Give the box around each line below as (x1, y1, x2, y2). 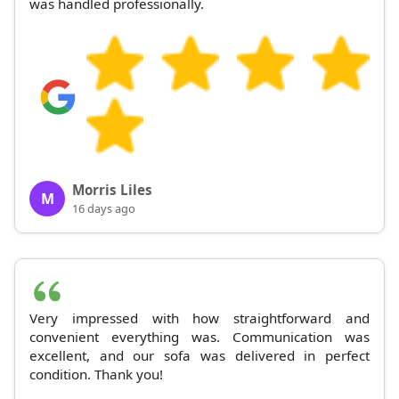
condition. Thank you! (29, 364, 163, 383)
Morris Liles (72, 180, 152, 199)
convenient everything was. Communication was (29, 327, 370, 346)
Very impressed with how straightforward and (29, 308, 370, 327)
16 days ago (72, 199, 135, 216)
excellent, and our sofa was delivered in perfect (29, 346, 370, 364)
